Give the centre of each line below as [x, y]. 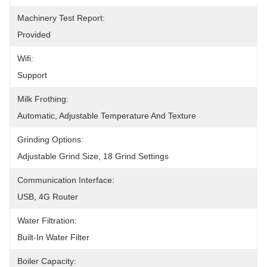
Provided [34, 35]
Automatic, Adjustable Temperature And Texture [107, 116]
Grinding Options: [50, 139]
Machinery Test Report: [61, 18]
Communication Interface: [66, 180]
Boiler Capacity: [47, 261]
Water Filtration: [47, 221]
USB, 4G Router [48, 197]
